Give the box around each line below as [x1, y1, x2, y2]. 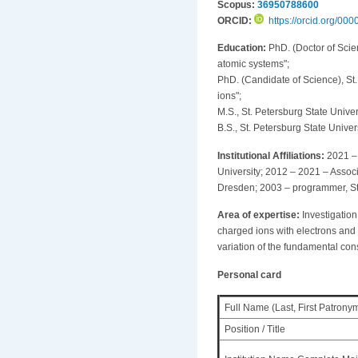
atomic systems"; [217, 58, 289, 70]
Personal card [217, 268, 281, 280]
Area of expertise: [217, 209, 302, 221]
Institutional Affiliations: [217, 149, 327, 161]
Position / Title [225, 323, 286, 335]
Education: [217, 42, 268, 54]
